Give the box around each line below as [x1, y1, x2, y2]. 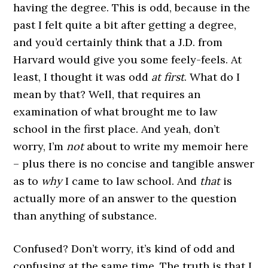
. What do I [184, 70, 240, 84]
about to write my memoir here [84, 139, 249, 153]
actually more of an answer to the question [13, 191, 237, 205]
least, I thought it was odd [13, 70, 152, 84]
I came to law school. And [62, 174, 200, 188]
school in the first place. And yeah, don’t [13, 122, 220, 136]
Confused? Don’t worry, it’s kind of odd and [13, 242, 236, 255]
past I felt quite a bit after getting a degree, [13, 18, 237, 32]
